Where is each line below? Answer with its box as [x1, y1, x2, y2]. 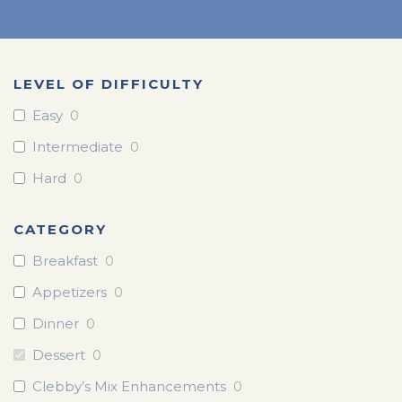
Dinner [32, 314, 79, 332]
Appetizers [32, 283, 107, 301]
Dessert [32, 345, 85, 363]
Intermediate [32, 138, 123, 155]
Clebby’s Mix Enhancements [32, 377, 226, 395]
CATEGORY [13, 220, 107, 238]
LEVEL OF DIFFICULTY [13, 75, 204, 92]
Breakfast [32, 251, 98, 269]
